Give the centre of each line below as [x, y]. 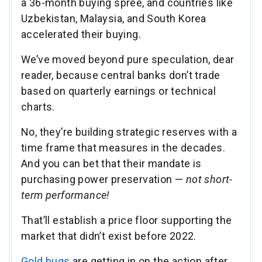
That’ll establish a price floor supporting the [127, 220]
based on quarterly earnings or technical [118, 91]
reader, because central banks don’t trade [121, 75]
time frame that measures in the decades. [123, 147]
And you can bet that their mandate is [111, 163]
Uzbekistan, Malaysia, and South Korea [114, 18]
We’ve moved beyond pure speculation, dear [128, 59]
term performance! [67, 195]
